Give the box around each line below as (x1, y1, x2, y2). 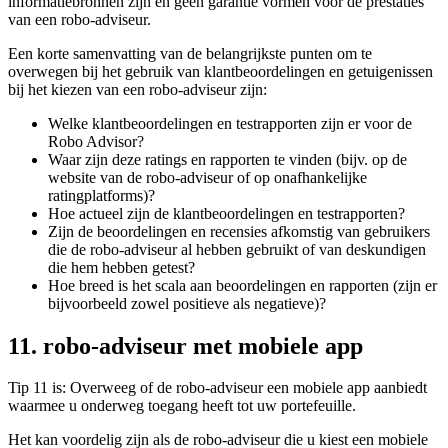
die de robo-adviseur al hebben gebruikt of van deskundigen (48, 240, 426, 258)
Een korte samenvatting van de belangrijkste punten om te (8, 44, 372, 62)
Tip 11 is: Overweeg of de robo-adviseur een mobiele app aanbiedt (8, 379, 427, 397)
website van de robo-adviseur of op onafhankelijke (48, 168, 367, 186)
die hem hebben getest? (48, 258, 195, 276)
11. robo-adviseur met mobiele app (8, 332, 363, 359)
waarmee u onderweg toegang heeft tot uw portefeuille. (8, 397, 356, 415)
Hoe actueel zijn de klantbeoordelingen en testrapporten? (48, 204, 405, 222)
